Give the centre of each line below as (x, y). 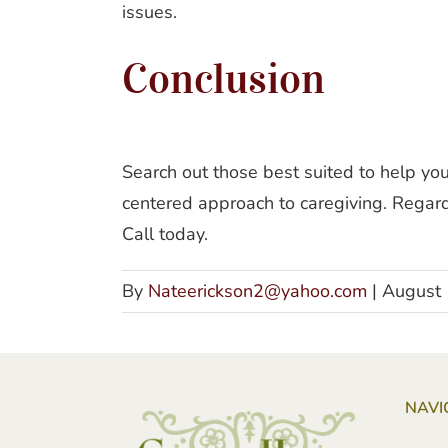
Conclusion (223, 79)
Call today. (165, 234)
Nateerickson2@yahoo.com (257, 291)
